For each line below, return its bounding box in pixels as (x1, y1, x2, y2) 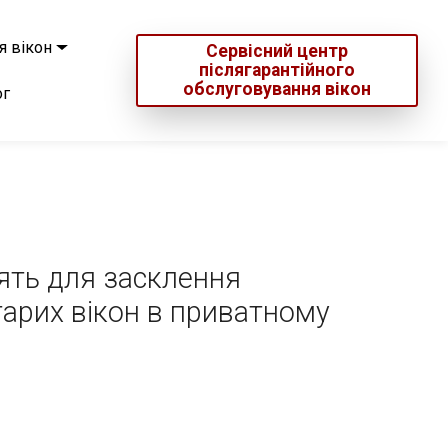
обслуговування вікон (182, 79, 371, 99)
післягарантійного (198, 60, 355, 80)
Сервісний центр (205, 41, 348, 61)
